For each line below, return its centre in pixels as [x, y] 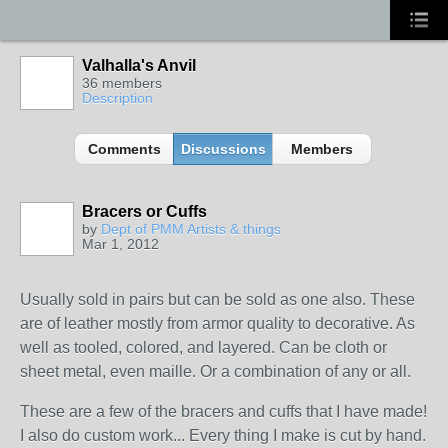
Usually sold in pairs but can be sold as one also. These [217, 299]
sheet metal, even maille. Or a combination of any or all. [215, 371]
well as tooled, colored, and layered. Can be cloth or [203, 347]
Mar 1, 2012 [120, 244]
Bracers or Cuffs [144, 211]
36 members [122, 83]
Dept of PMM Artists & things [191, 229]
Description [117, 98]
